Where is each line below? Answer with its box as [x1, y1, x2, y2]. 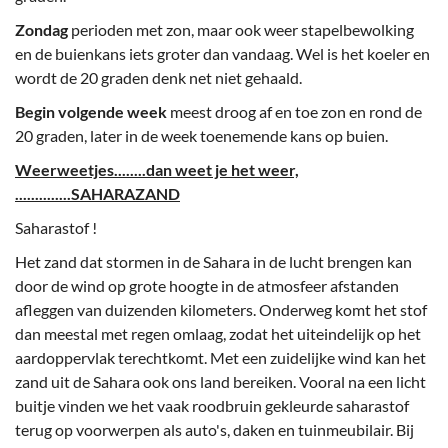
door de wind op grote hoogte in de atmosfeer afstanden [15, 276, 399, 296]
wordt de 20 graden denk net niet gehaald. [15, 68, 302, 88]
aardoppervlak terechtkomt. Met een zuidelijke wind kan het [15, 348, 426, 368]
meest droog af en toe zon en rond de [170, 102, 422, 122]
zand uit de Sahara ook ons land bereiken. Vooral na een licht [15, 372, 426, 392]
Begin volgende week [15, 102, 170, 122]
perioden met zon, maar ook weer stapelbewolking [68, 20, 414, 40]
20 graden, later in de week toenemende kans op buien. [15, 126, 388, 146]
